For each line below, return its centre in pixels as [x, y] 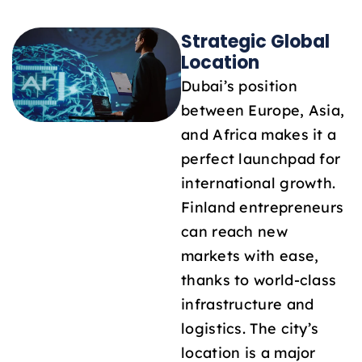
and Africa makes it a [259, 134]
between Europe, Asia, [263, 109]
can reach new [234, 231]
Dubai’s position [239, 85]
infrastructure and [248, 303]
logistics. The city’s [250, 328]
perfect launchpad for [261, 158]
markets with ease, [250, 255]
